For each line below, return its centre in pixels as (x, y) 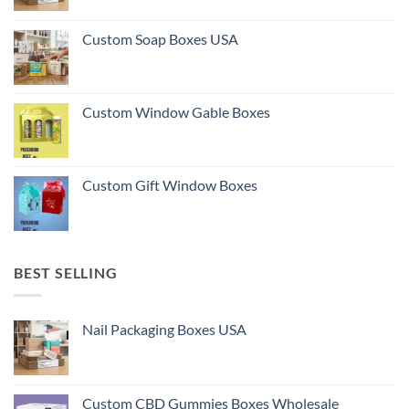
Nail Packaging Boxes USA (164, 329)
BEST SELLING (66, 273)
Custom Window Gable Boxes (176, 112)
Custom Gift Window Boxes (170, 185)
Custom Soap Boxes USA (160, 39)
